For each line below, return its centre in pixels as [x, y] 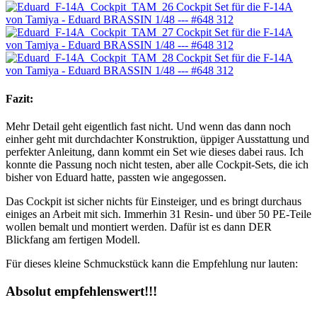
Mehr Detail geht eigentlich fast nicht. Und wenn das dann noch [148, 126]
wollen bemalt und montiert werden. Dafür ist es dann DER [139, 226]
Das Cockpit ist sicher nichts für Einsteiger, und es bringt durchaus [154, 201]
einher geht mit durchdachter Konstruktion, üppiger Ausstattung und [157, 139]
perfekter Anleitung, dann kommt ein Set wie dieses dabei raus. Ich [155, 151]
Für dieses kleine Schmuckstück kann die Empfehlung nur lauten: [152, 263]
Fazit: [19, 98]
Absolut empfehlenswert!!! [81, 291]
